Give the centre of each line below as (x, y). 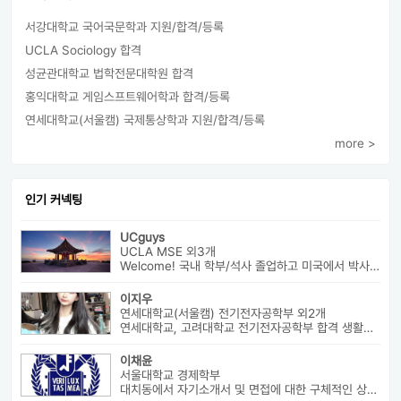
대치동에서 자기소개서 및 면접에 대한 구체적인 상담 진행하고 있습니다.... (371, 389)
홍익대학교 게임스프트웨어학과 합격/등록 (128, 97)
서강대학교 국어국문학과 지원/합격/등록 (124, 27)
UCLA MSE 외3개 (167, 252)
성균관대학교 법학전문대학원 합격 (109, 73)
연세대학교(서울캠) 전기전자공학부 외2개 (222, 313)
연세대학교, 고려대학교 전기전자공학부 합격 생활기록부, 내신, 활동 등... (368, 328)
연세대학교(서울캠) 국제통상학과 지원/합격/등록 (145, 120)
